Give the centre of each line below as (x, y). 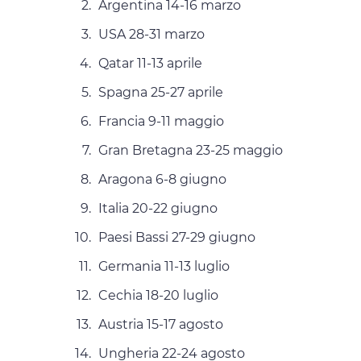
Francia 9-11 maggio (161, 122)
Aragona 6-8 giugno (162, 180)
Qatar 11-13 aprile (150, 64)
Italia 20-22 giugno (158, 209)
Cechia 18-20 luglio (158, 296)
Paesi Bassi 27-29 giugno (177, 238)
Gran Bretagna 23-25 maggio (191, 151)
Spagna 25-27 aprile (161, 93)
